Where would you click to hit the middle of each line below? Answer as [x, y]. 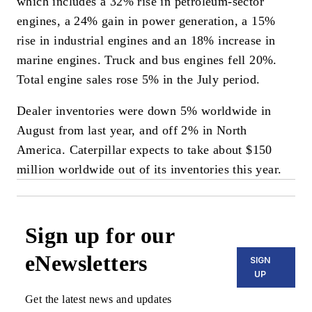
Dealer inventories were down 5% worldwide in [144, 111]
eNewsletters [86, 264]
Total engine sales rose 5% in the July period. [139, 79]
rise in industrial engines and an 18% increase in [146, 40]
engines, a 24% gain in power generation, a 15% [146, 21]
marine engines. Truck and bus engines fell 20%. [147, 60]
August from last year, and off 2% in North [132, 131]
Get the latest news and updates [99, 299]
